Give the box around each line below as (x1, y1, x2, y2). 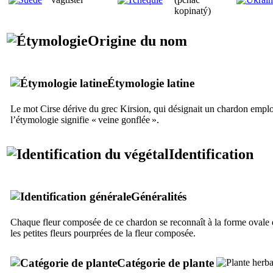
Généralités (131, 190, 186, 203)
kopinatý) (174, 5, 211, 16)
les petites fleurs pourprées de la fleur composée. (10, 227, 196, 238)
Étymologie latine (107, 76, 194, 90)
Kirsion (120, 103, 149, 114)
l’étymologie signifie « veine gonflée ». (10, 114, 159, 125)
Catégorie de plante (117, 256, 214, 269)
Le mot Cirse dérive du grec (10, 103, 120, 114)
